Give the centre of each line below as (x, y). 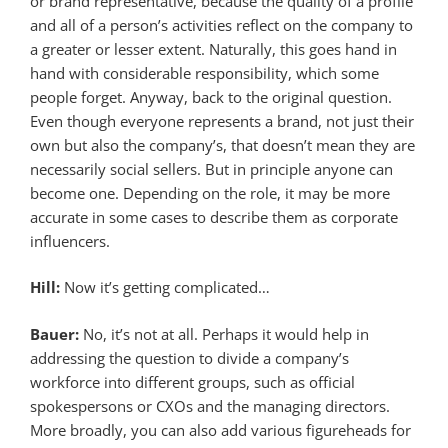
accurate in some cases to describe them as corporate (214, 216)
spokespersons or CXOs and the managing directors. (210, 405)
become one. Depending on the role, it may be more (210, 192)
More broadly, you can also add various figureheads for (220, 429)
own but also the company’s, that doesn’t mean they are (222, 144)
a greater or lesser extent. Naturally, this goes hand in (213, 48)
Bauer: (54, 333)
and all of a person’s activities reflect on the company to (221, 24)
